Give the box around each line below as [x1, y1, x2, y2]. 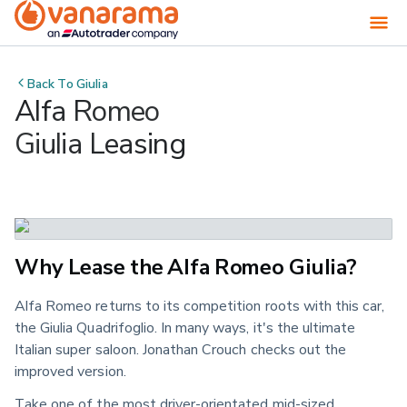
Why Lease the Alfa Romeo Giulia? [15, 253, 357, 280]
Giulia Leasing [15, 124, 186, 161]
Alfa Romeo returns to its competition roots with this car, [15, 295, 385, 314]
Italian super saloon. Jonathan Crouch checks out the [15, 339, 347, 358]
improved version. [15, 361, 126, 380]
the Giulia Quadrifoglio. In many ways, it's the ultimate [15, 317, 356, 336]
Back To [27, 74, 77, 91]
